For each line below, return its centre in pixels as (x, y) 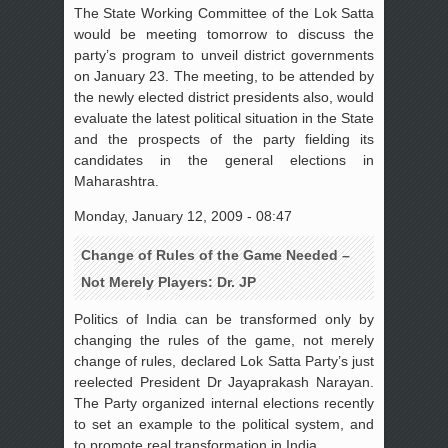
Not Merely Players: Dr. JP (168, 282)
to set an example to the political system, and (224, 424)
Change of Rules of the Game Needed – (215, 255)
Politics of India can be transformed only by (224, 319)
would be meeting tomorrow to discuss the (224, 33)
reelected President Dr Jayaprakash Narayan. (224, 382)
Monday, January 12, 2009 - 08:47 (182, 215)
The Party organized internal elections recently (224, 403)
